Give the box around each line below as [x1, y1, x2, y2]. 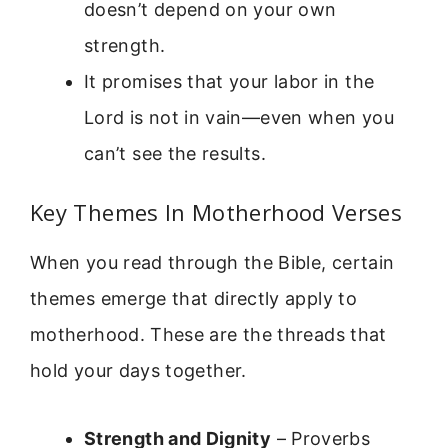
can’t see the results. [84, 142, 266, 164]
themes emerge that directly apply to [30, 287, 357, 309]
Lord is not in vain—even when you [84, 106, 394, 128]
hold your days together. [30, 359, 247, 381]
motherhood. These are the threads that [30, 323, 387, 345]
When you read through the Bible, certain [30, 251, 395, 273]
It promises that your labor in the [84, 70, 375, 92]
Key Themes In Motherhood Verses [30, 196, 403, 227]
